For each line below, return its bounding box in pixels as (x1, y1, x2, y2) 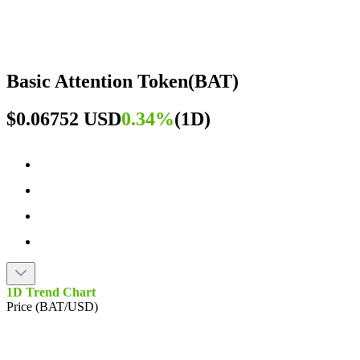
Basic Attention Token (6, 70, 188, 92)
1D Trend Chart (6, 284, 96, 299)
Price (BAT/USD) (6, 299, 98, 313)
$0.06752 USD (6, 108, 121, 129)
